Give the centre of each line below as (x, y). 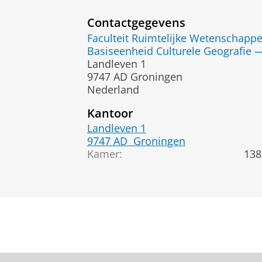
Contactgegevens (136, 23)
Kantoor (110, 113)
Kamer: (105, 154)
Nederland (113, 89)
